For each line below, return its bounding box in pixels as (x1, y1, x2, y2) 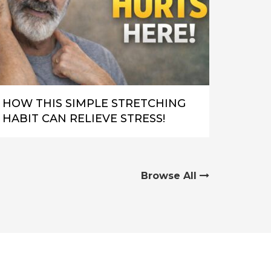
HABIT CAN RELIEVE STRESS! (2, 111, 165, 125)
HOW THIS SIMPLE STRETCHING (2, 96, 186, 110)
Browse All (141, 169, 200, 181)
